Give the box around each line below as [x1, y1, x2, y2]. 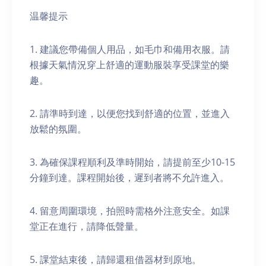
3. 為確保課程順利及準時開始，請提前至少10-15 [30, 156, 235, 169]
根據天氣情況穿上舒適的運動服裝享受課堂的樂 [30, 58, 229, 72]
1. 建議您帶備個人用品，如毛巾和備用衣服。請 [30, 43, 230, 56]
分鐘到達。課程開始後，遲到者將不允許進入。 [30, 171, 229, 185]
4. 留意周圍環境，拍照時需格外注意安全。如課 [30, 204, 230, 218]
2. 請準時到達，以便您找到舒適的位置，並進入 [30, 107, 230, 121]
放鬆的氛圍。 [30, 122, 87, 136]
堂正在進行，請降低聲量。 [30, 220, 144, 233]
